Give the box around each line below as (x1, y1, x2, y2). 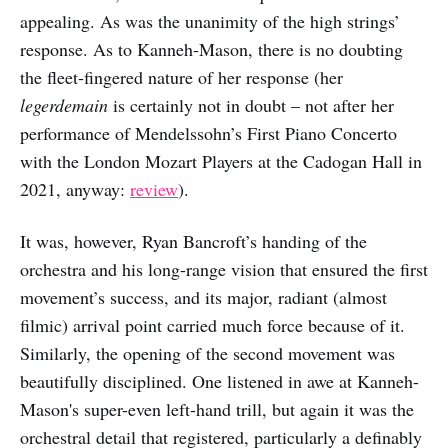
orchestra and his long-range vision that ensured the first (20, 257, 428, 281)
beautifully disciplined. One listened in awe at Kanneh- (20, 369, 419, 393)
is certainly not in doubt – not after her (113, 93, 394, 117)
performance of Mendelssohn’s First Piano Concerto (20, 121, 397, 145)
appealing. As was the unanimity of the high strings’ (20, 9, 400, 33)
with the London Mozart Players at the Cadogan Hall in (20, 149, 422, 173)
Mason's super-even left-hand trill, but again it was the (20, 397, 414, 421)
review (130, 177, 178, 201)
